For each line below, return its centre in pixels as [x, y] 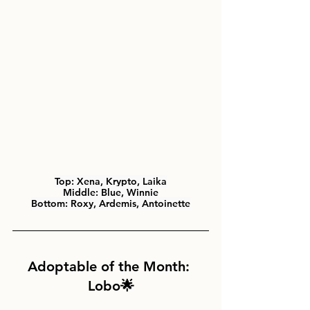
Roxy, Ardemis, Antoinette [130, 204]
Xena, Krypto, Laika [120, 182]
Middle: [82, 193]
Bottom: [51, 204]
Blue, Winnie [130, 193]
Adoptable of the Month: [111, 267]
